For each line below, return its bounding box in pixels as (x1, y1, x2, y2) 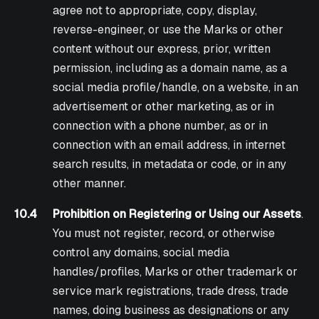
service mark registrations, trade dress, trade (53, 283, 289, 299)
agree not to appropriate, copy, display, (53, 3, 258, 19)
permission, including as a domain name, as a (53, 61, 288, 76)
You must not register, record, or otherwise (53, 226, 276, 241)
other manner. (53, 176, 127, 192)
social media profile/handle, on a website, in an (53, 80, 299, 95)
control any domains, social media (53, 245, 230, 261)
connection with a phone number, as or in (53, 118, 268, 134)
